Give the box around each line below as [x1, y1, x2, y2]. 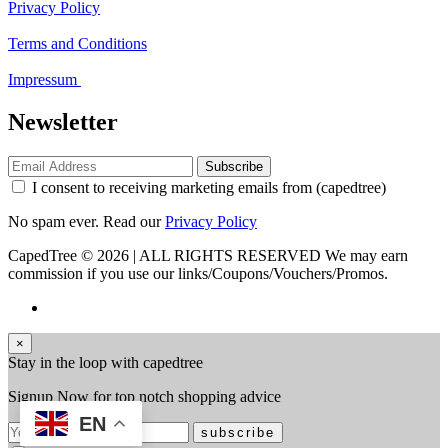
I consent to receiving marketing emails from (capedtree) [32, 178, 386, 196]
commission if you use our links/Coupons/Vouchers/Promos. [8, 264, 388, 282]
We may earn [325, 246, 408, 264]
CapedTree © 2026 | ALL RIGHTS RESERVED [8, 246, 321, 264]
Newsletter [8, 108, 118, 135]
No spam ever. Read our [8, 212, 165, 230]
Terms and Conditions [8, 34, 147, 52]
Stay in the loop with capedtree [8, 353, 203, 371]
